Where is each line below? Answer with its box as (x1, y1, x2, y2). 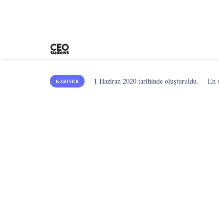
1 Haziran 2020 (94, 76, 137, 86)
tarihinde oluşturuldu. (136, 76, 199, 86)
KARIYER (56, 78, 79, 85)
